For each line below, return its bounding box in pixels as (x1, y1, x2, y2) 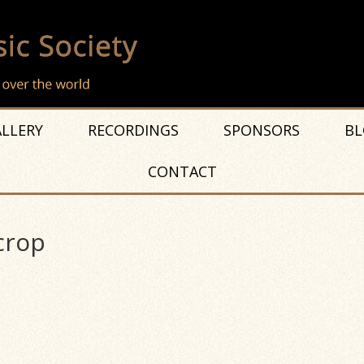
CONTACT (147, 162, 217, 181)
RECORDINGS (87, 120, 179, 140)
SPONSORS (223, 120, 300, 140)
